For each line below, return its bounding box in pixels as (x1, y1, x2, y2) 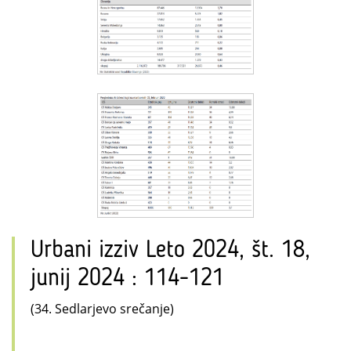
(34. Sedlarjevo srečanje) (31, 300, 174, 317)
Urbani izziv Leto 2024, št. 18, (31, 239, 310, 262)
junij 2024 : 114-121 (31, 267, 224, 291)
